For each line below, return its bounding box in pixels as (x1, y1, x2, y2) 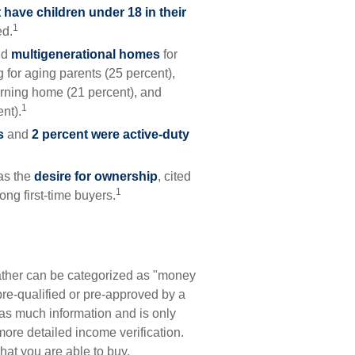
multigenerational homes (11, 48, 160, 61)
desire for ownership (34, 170, 158, 183)
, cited (158, 170, 191, 183)
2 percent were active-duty (32, 128, 189, 141)
